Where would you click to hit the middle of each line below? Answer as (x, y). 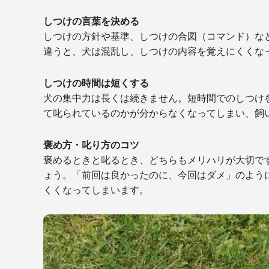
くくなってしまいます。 (96, 189)
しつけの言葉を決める (91, 21)
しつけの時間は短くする (96, 83)
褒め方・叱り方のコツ (91, 144)
